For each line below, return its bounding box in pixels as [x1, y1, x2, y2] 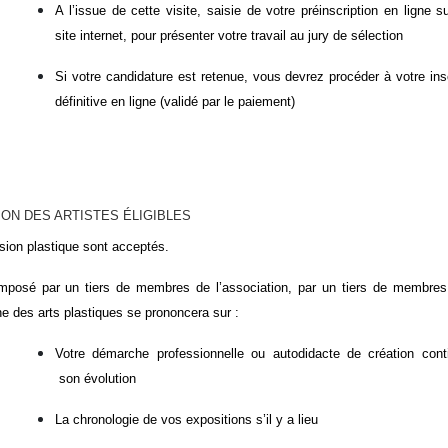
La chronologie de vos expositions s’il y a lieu [55, 411, 318, 427]
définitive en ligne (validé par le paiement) [55, 93, 295, 109]
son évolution [55, 370, 136, 386]
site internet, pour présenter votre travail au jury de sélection [55, 27, 403, 43]
